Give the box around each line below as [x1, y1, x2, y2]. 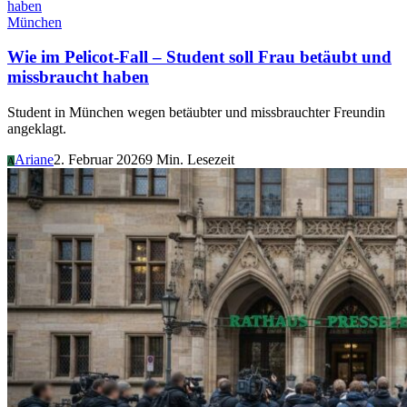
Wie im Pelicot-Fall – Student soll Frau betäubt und [7, 47, 392, 67]
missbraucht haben [7, 67, 149, 87]
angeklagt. [7, 120, 66, 136]
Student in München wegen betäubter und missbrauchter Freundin [7, 104, 385, 120]
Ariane [15, 151, 54, 167]
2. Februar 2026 [54, 151, 145, 167]
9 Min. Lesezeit [145, 151, 234, 167]
